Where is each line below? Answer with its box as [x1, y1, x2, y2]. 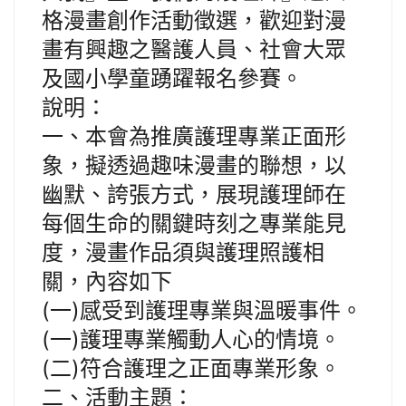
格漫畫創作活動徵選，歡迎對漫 [42, 7, 346, 34]
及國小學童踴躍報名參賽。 [42, 65, 303, 92]
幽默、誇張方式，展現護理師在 [42, 181, 346, 208]
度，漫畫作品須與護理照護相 [42, 239, 324, 266]
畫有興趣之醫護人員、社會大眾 [42, 36, 346, 63]
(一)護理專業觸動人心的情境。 [42, 326, 341, 353]
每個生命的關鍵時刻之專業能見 [42, 210, 346, 237]
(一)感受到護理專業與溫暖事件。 [42, 297, 362, 324]
